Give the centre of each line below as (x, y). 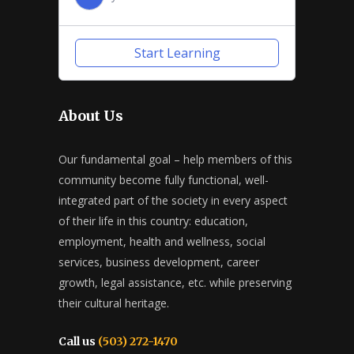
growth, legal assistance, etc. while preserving (175, 282)
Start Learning (177, 53)
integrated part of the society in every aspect (173, 200)
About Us (91, 115)
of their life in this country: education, (153, 220)
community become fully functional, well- (164, 179)
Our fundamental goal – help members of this (175, 159)
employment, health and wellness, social (162, 241)
